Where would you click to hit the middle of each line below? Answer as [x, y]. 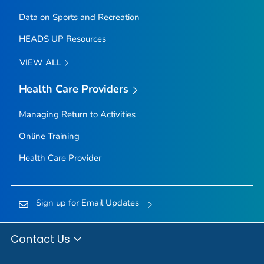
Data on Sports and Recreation [79, 17]
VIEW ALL [41, 63]
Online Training [49, 136]
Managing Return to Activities [77, 115]
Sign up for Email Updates [87, 203]
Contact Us [42, 239]
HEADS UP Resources [62, 39]
